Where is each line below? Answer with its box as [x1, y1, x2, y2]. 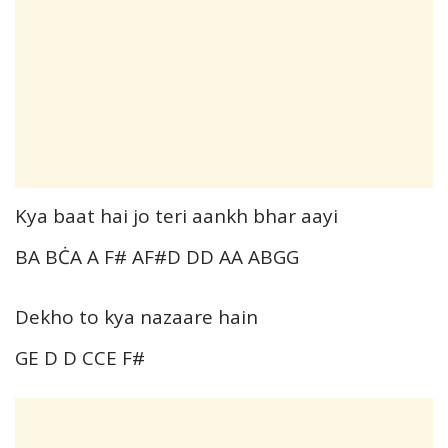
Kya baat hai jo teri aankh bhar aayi [15, 203, 338, 230]
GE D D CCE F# [15, 345, 145, 372]
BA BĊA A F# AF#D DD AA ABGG [15, 244, 299, 271]
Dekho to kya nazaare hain [15, 304, 258, 331]
